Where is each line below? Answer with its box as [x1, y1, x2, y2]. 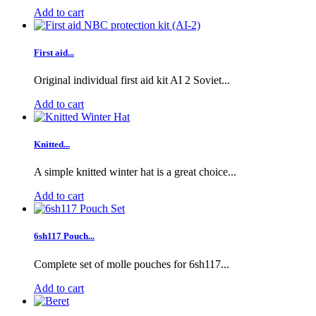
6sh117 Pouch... [34, 231, 95, 242]
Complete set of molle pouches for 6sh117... [34, 257, 229, 270]
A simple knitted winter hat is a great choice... [34, 166, 236, 178]
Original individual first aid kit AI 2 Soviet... [34, 73, 230, 86]
